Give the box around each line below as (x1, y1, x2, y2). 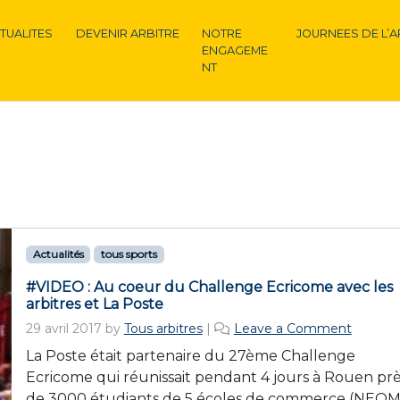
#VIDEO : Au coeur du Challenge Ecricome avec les (25, 279, 393, 296)
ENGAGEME (202, 44, 269, 57)
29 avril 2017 (25, 321, 102, 337)
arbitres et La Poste (25, 296, 163, 312)
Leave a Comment (233, 321, 352, 337)
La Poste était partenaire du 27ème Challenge (25, 347, 355, 364)
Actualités (32, 247, 84, 261)
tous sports (101, 247, 158, 261)
